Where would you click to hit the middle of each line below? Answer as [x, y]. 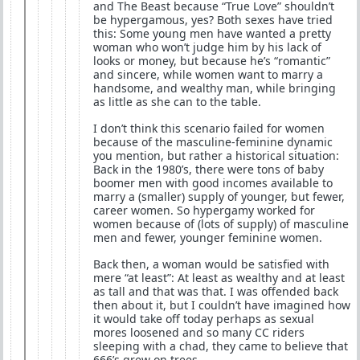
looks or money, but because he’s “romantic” [212, 61]
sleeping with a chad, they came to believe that [221, 346]
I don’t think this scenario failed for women [209, 128]
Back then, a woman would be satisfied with [211, 264]
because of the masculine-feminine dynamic [213, 142]
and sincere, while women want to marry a [208, 74]
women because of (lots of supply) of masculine [221, 224]
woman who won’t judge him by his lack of [207, 47]
